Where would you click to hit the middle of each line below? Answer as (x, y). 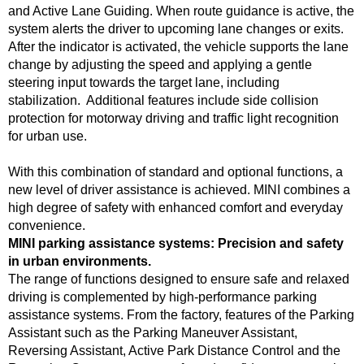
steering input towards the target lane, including (144, 82)
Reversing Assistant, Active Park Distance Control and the (174, 351)
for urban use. (48, 136)
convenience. (47, 225)
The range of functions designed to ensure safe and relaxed (179, 279)
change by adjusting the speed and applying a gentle (160, 65)
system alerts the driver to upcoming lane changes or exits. (176, 29)
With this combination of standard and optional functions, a (175, 172)
